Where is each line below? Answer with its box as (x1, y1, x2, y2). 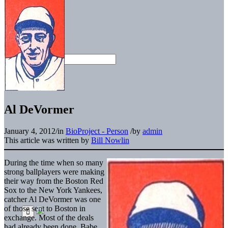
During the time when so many (4, 158, 103, 167)
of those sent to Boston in (4, 204, 85, 213)
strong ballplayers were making (4, 167, 104, 176)
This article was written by (4, 135, 91, 145)
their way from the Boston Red (4, 176, 103, 185)
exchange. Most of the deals (4, 213, 94, 222)
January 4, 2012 (4, 126, 55, 135)
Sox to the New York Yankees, (4, 185, 102, 194)
